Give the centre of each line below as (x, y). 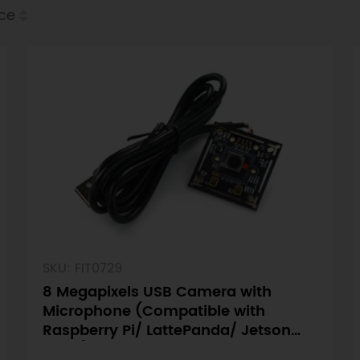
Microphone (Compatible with (153, 312)
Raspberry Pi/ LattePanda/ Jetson (166, 331)
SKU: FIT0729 (82, 269)
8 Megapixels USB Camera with (157, 292)
